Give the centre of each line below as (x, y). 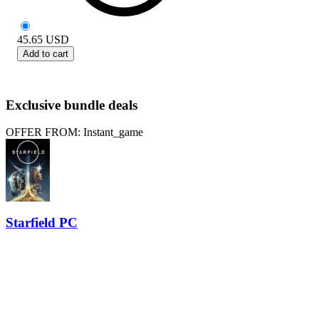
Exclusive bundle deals (72, 105)
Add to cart (46, 53)
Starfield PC (42, 222)
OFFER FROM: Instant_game (74, 132)
